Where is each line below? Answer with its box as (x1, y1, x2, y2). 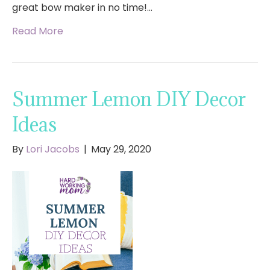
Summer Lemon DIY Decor (12, 87, 246, 112)
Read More (12, 24, 63, 39)
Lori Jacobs (26, 142, 80, 157)
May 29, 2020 (91, 142, 151, 157)
